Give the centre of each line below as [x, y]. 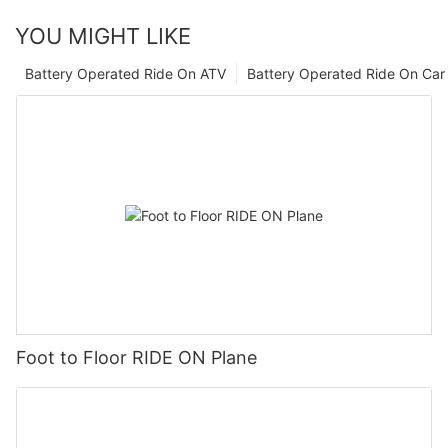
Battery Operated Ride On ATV [125, 74]
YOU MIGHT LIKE [103, 36]
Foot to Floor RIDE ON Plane [136, 358]
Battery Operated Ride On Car [346, 74]
